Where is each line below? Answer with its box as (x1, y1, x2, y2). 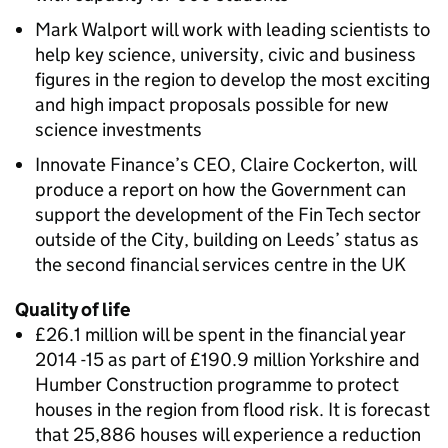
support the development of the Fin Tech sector (35, 203, 421, 226)
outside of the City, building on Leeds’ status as (35, 228, 419, 251)
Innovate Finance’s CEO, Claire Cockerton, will (35, 153, 416, 176)
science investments (35, 118, 202, 141)
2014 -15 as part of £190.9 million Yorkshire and (35, 348, 420, 371)
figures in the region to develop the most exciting (35, 68, 430, 91)
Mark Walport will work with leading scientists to (35, 18, 430, 41)
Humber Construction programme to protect (35, 373, 399, 396)
